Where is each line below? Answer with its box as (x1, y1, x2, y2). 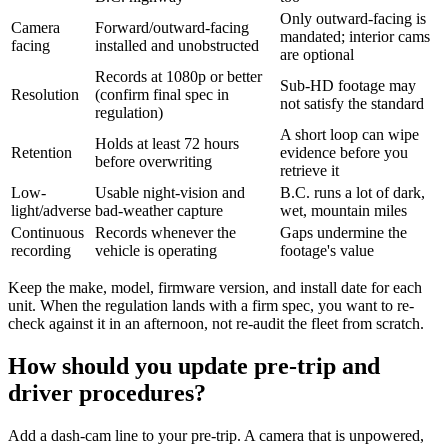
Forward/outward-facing (95, 19, 249, 37)
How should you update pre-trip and (8, 353, 380, 380)
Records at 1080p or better (95, 68, 262, 86)
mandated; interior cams (280, 28, 430, 46)
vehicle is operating (95, 242, 217, 260)
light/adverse (11, 202, 91, 220)
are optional (280, 46, 354, 64)
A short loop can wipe (280, 126, 419, 144)
